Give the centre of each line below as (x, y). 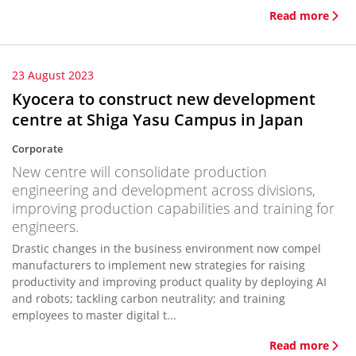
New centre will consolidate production (139, 172)
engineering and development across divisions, (164, 190)
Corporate (37, 149)
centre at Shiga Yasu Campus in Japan (158, 120)
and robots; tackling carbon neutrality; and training (149, 298)
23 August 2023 (53, 75)
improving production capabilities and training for (173, 208)
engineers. (45, 226)
